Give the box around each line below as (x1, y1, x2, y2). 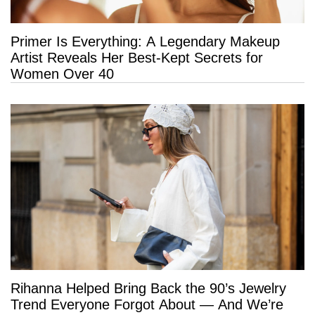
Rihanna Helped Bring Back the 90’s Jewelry (11, 280, 286, 296)
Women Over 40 (11, 66, 114, 82)
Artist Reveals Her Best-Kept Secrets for (11, 50, 263, 66)
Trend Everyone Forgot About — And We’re (11, 296, 283, 312)
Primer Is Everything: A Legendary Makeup (11, 34, 280, 50)
